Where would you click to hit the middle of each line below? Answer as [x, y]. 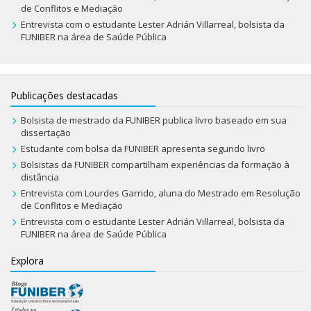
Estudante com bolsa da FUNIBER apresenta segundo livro [143, 149]
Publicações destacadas [64, 96]
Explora [27, 261]
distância [40, 177]
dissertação [47, 133]
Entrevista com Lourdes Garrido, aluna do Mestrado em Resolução [160, 193]
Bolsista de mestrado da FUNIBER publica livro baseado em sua [153, 120]
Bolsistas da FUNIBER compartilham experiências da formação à [155, 165]
